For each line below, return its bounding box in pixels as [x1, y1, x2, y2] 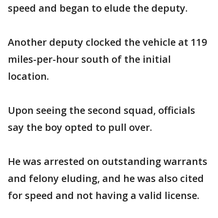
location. [8, 70, 49, 83]
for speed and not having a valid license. [8, 189, 200, 202]
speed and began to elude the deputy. [8, 1, 188, 15]
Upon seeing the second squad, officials [8, 104, 195, 117]
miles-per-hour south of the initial [8, 53, 171, 66]
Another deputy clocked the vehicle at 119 [8, 36, 207, 49]
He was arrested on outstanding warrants [8, 155, 207, 168]
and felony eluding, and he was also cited [8, 172, 204, 185]
